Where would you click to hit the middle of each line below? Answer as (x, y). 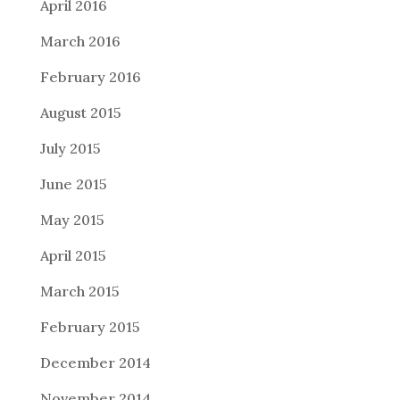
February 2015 (90, 327)
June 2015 (73, 184)
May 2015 (72, 220)
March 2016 (80, 41)
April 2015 (73, 255)
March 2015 (79, 291)
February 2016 (90, 77)
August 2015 (80, 112)
